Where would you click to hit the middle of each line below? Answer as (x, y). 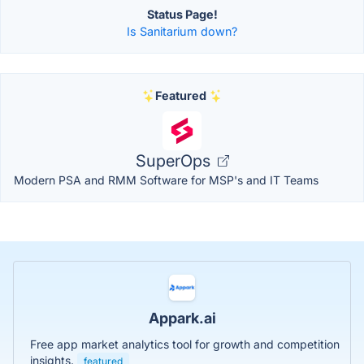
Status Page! (182, 15)
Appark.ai (182, 318)
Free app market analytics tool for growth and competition (185, 344)
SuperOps (175, 161)
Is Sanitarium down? (182, 32)
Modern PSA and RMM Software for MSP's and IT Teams (166, 180)
